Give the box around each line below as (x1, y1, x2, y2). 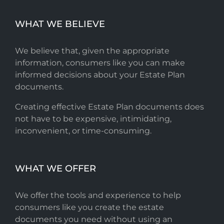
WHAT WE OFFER (15, 162, 96, 174)
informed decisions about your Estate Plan (15, 69, 185, 79)
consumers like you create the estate (15, 202, 164, 212)
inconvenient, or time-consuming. (15, 125, 151, 135)
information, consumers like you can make (15, 57, 185, 67)
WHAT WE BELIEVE (15, 18, 105, 29)
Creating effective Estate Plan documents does (15, 101, 204, 111)
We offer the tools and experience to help (15, 190, 181, 200)
